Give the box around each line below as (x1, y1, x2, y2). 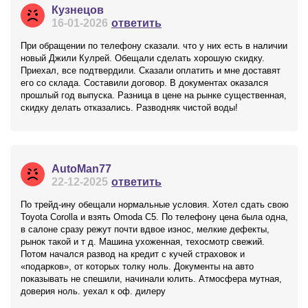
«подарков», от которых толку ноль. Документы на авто (21, 261, 254, 272)
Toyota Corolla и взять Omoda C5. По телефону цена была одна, (21, 212, 288, 222)
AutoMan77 (52, 163, 111, 175)
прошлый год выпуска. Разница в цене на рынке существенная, (21, 90, 287, 100)
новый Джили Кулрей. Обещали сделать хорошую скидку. (21, 53, 265, 63)
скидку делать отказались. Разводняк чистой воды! (21, 102, 238, 113)
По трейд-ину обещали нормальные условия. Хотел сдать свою (21, 199, 289, 210)
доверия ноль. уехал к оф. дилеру (21, 286, 166, 296)
